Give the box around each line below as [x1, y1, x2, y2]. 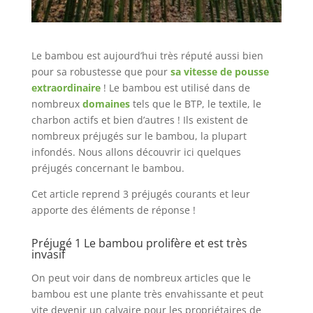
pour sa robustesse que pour [31, 65, 170, 79]
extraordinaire [31, 81, 101, 95]
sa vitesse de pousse [170, 65, 269, 79]
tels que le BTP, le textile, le [132, 97, 261, 111]
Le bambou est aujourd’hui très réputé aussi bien [31, 49, 263, 63]
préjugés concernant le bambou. [31, 161, 184, 175]
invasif [31, 247, 65, 263]
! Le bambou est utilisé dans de [103, 81, 250, 95]
